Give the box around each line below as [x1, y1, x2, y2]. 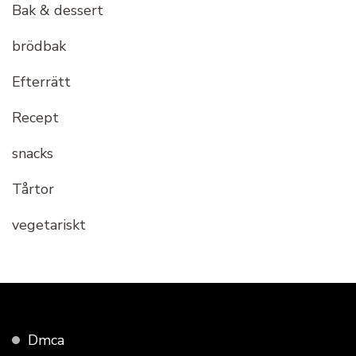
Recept [12, 108, 59, 128]
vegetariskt [12, 215, 86, 235]
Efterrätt [12, 72, 71, 92]
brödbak [12, 37, 66, 56]
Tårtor [12, 180, 54, 199]
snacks [12, 144, 53, 164]
